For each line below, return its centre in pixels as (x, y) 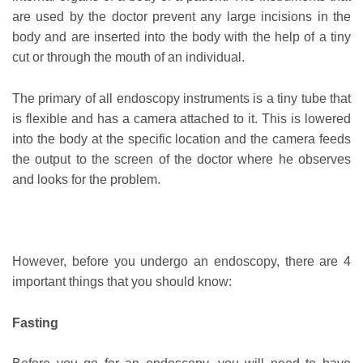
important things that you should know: (122, 282)
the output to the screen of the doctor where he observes (181, 159)
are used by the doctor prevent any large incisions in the (181, 17)
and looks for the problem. (86, 179)
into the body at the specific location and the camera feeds (181, 139)
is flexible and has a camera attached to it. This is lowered (181, 118)
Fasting (35, 322)
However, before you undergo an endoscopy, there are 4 (181, 262)
